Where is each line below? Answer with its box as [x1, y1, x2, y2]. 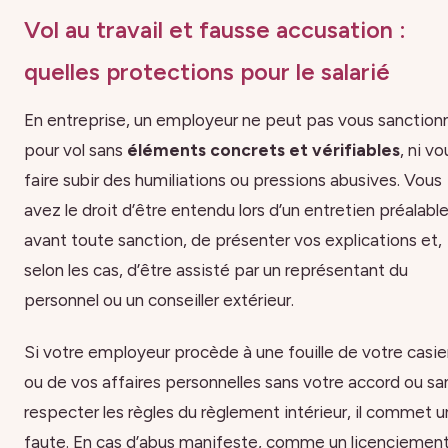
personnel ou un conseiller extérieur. [24, 290, 294, 311]
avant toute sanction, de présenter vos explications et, [24, 230, 442, 251]
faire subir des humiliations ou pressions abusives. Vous [24, 170, 442, 191]
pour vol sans [24, 140, 127, 161]
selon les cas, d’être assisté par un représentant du [24, 260, 408, 281]
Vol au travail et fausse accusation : [24, 16, 406, 45]
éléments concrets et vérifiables [127, 140, 400, 161]
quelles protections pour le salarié [24, 58, 390, 87]
